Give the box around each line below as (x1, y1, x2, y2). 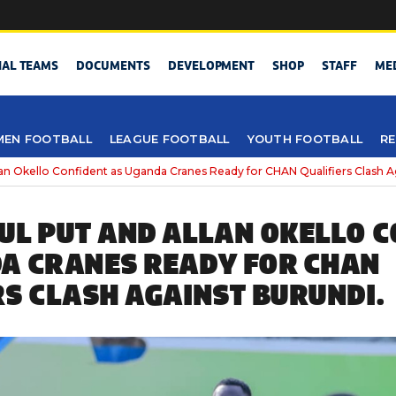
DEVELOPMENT (167, 57, 255, 74)
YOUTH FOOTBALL (247, 132, 362, 146)
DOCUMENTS (76, 57, 150, 74)
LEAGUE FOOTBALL (109, 132, 230, 146)
